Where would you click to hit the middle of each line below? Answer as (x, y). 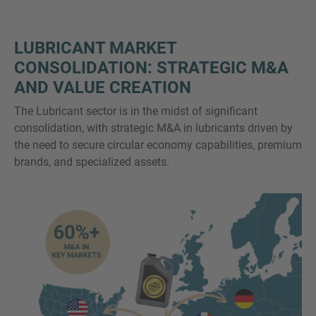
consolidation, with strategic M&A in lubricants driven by (153, 128)
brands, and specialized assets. (92, 162)
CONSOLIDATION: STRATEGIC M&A (151, 67)
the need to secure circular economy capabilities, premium (158, 145)
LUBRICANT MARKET (95, 48)
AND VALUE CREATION (103, 87)
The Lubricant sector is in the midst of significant (136, 111)
